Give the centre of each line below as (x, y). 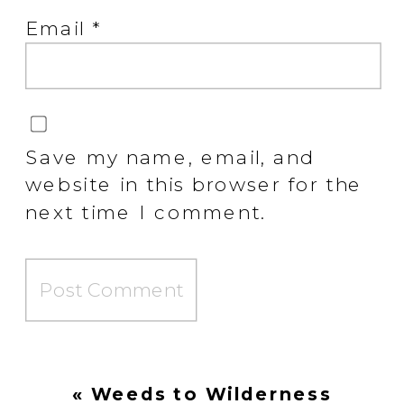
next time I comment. (146, 213)
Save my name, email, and (170, 157)
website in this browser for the (194, 185)
